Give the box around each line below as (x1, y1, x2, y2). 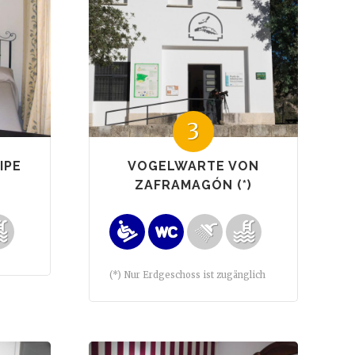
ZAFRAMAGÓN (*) (135, 177, 252, 193)
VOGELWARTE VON (128, 158, 259, 174)
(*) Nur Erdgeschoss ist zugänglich (109, 269, 265, 281)
